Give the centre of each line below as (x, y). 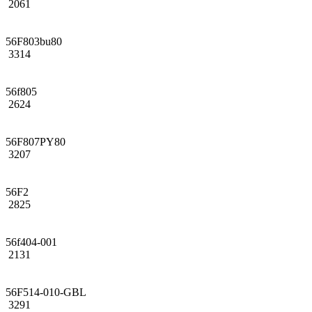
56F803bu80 (34, 41)
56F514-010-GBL (46, 292)
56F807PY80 (36, 141)
